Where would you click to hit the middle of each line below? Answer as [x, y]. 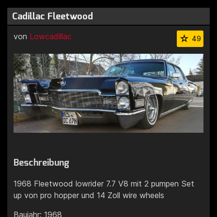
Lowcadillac [51, 36]
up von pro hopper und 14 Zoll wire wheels [89, 195]
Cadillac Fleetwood [53, 16]
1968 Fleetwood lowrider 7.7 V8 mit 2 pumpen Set [104, 183]
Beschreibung [41, 162]
